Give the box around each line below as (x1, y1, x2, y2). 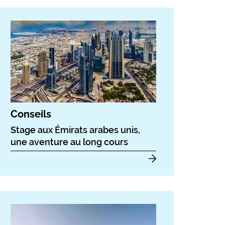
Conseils (11, 107, 51, 120)
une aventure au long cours (11, 136, 128, 147)
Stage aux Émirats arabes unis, (11, 124, 140, 135)
